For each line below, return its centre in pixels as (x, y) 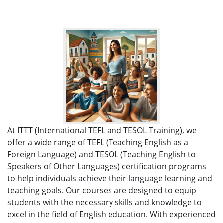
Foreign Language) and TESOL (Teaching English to (102, 154)
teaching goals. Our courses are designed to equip (102, 190)
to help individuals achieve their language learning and (110, 178)
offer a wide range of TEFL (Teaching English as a (98, 142)
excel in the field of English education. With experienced (111, 214)
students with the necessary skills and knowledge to (105, 202)
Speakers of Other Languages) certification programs (107, 166)
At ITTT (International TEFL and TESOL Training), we (102, 130)
